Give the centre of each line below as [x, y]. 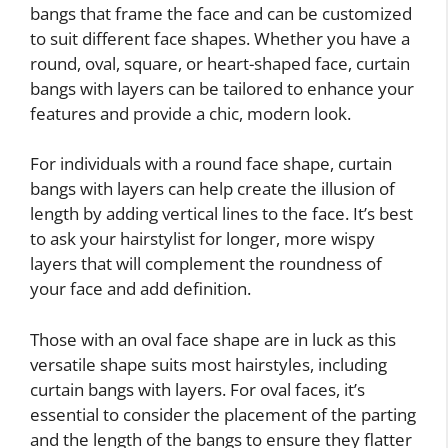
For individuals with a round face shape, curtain [211, 164]
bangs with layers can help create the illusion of [212, 189]
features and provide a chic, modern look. [190, 113]
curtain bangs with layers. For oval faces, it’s [197, 389]
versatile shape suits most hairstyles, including [208, 364]
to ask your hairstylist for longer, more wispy [202, 239]
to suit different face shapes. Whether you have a [220, 38]
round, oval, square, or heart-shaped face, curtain [220, 63]
